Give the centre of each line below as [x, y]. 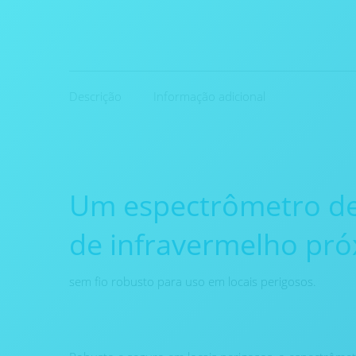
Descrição [95, 96]
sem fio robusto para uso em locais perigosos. [193, 281]
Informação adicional [209, 96]
